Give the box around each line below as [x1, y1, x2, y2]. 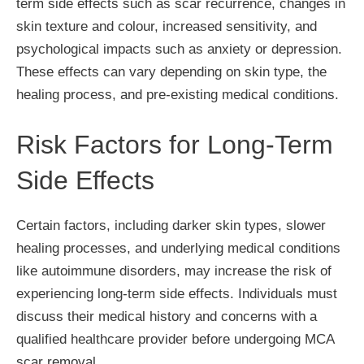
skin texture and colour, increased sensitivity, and [16, 18, 317, 34]
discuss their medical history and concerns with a [16, 309, 317, 324]
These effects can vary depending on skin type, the [16, 63, 327, 80]
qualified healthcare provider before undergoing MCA [16, 331, 334, 347]
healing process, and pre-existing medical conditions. [16, 86, 339, 102]
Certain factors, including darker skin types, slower [16, 218, 326, 233]
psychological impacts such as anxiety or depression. [16, 41, 342, 57]
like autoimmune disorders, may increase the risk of [16, 263, 331, 279]
